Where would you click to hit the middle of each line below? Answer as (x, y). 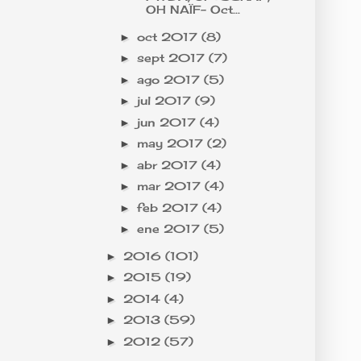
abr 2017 (169, 164)
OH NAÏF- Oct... (193, 10)
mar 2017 (170, 186)
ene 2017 (170, 229)
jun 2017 (168, 122)
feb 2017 (169, 207)
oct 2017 (169, 36)
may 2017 (172, 143)
